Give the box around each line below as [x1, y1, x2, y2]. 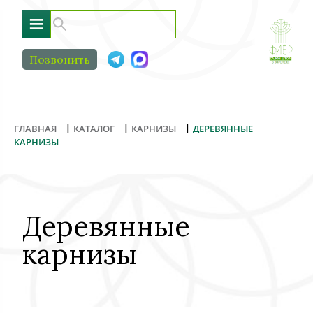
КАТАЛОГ [73, 122, 115, 135]
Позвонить [29, 52, 90, 66]
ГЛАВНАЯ [14, 122, 57, 135]
